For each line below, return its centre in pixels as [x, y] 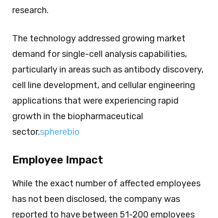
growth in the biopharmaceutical [78, 116]
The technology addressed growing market [99, 38]
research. [30, 10]
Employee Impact [58, 160]
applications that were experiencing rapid [95, 100]
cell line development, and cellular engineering [104, 85]
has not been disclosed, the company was [96, 199]
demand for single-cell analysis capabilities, [100, 54]
